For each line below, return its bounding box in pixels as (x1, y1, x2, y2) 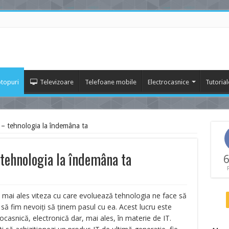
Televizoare (39, 78, 74, 86)
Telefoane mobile (84, 78, 136, 86)
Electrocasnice (147, 78, 189, 86)
